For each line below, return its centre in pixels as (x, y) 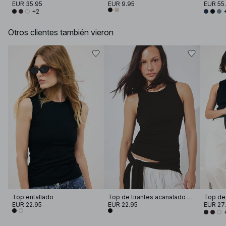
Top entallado (33, 197)
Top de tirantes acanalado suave (190, 197)
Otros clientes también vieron (61, 32)
